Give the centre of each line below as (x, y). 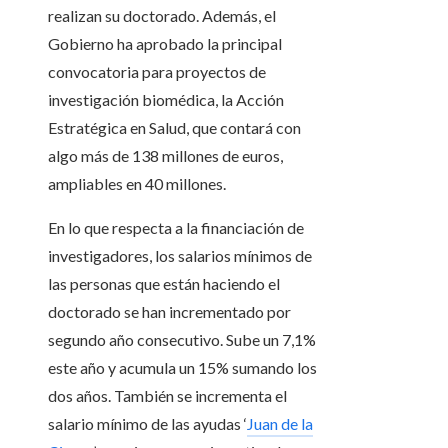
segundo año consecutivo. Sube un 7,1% (182, 340)
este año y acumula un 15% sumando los (182, 368)
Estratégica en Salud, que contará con (174, 128)
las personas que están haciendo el (164, 284)
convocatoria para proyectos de (157, 72)
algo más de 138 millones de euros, (165, 156)
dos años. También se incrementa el (167, 396)
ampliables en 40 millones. (137, 184)
